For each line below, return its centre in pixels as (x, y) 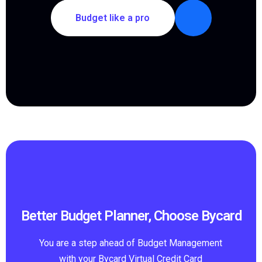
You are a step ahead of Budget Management (131, 243)
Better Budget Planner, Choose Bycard (131, 216)
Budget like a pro (113, 18)
